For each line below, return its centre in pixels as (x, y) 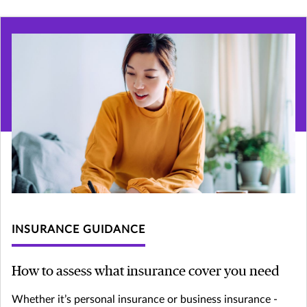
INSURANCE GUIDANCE (78, 230)
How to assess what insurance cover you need (146, 272)
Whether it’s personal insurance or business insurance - (145, 300)
